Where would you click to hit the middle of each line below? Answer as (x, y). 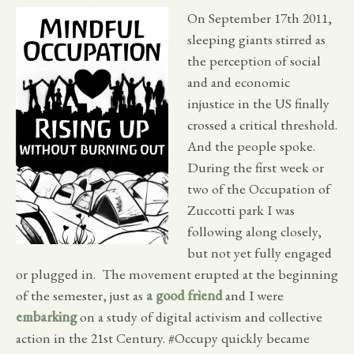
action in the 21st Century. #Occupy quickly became (163, 337)
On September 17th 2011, (260, 17)
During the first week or (256, 167)
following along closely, (254, 231)
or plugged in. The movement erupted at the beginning (177, 273)
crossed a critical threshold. (262, 124)
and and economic (239, 81)
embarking (46, 316)
